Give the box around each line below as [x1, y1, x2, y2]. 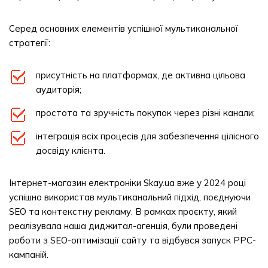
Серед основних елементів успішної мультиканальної [9, 23, 238, 34]
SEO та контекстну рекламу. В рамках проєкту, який [9, 206, 237, 217]
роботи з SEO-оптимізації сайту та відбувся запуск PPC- [9, 234, 256, 246]
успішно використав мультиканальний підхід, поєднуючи [9, 191, 251, 203]
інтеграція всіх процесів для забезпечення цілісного [36, 130, 259, 142]
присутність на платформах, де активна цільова [36, 69, 245, 81]
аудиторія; [36, 84, 81, 95]
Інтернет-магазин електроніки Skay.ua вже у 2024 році [9, 177, 246, 188]
